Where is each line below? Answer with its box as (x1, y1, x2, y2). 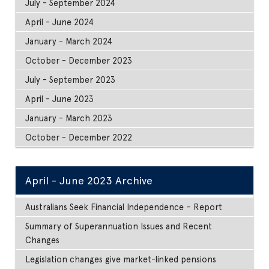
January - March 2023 (25, 112, 113, 123)
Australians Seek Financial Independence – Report (25, 201, 223, 212)
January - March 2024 (25, 35, 113, 46)
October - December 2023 (25, 55, 133, 65)
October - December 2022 (25, 131, 133, 142)
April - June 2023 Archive (25, 174, 153, 187)
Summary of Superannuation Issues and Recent (25, 220, 213, 231)
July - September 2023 (25, 74, 116, 85)
